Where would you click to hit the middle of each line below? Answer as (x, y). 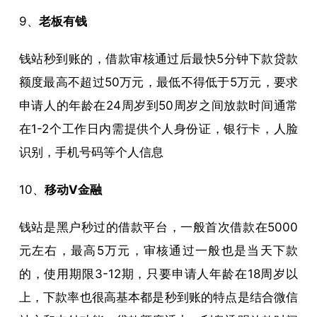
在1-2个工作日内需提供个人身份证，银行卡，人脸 (158, 128)
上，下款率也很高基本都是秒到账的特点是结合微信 (158, 297)
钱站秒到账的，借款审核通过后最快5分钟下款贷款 (158, 58)
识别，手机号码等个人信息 (91, 152)
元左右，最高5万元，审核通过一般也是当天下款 (158, 250)
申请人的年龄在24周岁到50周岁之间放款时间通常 (158, 105)
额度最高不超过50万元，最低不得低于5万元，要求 (158, 82)
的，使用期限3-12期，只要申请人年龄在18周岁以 (158, 273)
